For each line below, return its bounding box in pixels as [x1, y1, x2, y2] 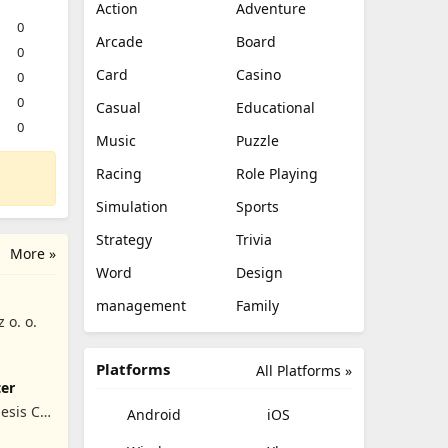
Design [236, 263, 283, 282]
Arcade [96, 32, 143, 51]
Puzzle [236, 131, 279, 150]
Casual [96, 98, 141, 117]
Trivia [236, 230, 272, 249]
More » [10, 244, 56, 263]
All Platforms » [256, 361, 352, 380]
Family [236, 296, 279, 315]
